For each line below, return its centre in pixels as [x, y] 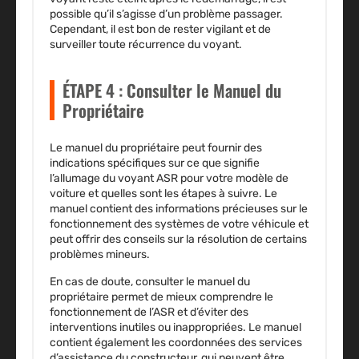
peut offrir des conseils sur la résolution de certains [178, 240]
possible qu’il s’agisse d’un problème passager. [166, 14]
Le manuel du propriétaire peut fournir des [156, 148]
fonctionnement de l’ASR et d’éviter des [149, 313]
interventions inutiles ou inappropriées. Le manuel [175, 328]
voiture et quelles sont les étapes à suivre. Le [163, 194]
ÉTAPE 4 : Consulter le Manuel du [172, 91]
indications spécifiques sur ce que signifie [155, 163]
